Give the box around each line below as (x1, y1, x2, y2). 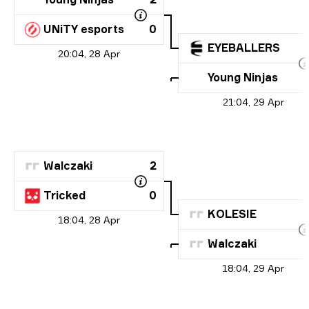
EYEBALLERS (208, 41, 280, 55)
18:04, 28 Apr (58, 213, 120, 226)
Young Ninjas (208, 70, 278, 85)
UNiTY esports (43, 22, 124, 37)
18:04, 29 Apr (222, 261, 284, 274)
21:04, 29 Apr (222, 95, 284, 108)
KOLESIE (208, 207, 257, 221)
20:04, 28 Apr (58, 47, 120, 59)
